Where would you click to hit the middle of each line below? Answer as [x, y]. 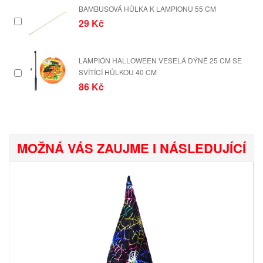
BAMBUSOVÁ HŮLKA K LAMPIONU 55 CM [147, 9]
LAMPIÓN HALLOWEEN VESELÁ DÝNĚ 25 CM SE [160, 60]
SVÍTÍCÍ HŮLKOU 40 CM [118, 72]
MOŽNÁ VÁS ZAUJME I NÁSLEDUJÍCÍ [131, 148]
